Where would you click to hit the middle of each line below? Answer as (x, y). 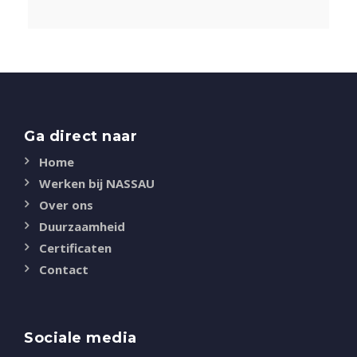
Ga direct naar (80, 137)
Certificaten (75, 248)
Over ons (66, 205)
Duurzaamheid (82, 227)
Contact (64, 270)
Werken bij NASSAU (97, 184)
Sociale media (80, 338)
